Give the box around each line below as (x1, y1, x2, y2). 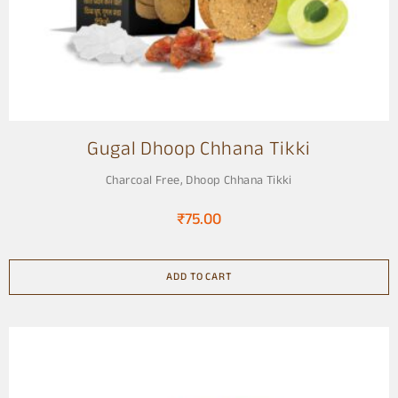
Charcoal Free (106, 171, 180, 190)
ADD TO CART (166, 269, 232, 285)
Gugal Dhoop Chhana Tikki (87, 135, 311, 165)
